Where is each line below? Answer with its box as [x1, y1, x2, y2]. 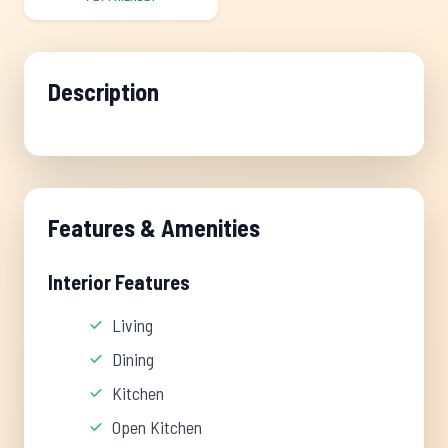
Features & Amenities [48, 213, 260, 242]
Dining [112, 348, 154, 370]
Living [112, 314, 153, 336]
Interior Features [48, 270, 190, 294]
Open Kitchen [112, 416, 202, 438]
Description [48, 77, 159, 106]
